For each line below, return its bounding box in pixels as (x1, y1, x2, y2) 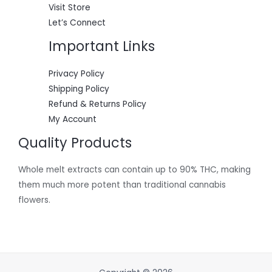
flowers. (18, 194, 50, 206)
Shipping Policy (49, 83, 109, 95)
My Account (49, 113, 97, 125)
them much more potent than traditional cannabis (18, 179, 226, 191)
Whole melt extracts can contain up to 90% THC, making (18, 164, 251, 176)
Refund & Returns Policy (49, 98, 146, 110)
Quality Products (18, 133, 132, 152)
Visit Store (49, 2, 90, 14)
